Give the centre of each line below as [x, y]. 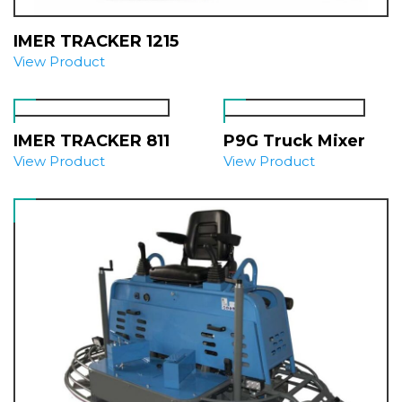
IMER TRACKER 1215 [96, 41]
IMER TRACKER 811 [92, 140]
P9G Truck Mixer [294, 140]
